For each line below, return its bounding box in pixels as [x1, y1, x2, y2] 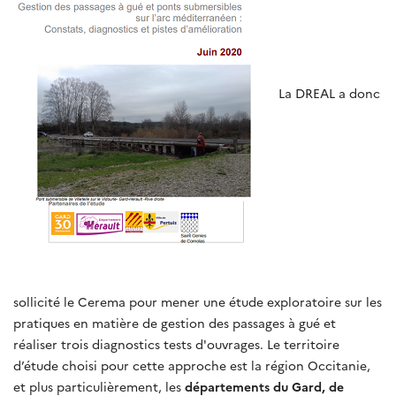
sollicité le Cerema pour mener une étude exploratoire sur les [13, 292, 382, 310]
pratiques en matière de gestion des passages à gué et [13, 313, 336, 331]
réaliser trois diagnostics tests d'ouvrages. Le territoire [13, 334, 339, 353]
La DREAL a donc [278, 83, 380, 102]
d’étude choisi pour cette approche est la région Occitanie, [13, 355, 370, 374]
